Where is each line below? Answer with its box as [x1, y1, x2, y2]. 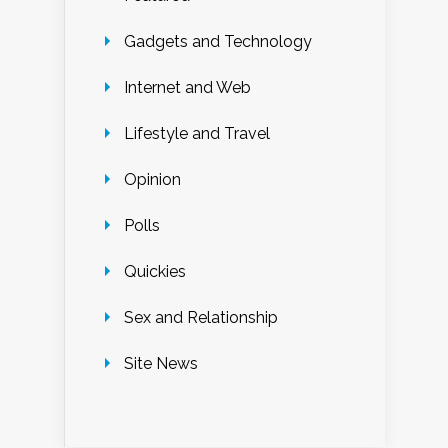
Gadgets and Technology [124, 32, 312, 52]
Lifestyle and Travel [124, 124, 270, 144]
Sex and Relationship [124, 308, 278, 328]
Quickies [124, 262, 186, 282]
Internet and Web [124, 78, 251, 98]
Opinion [124, 170, 181, 190]
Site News [124, 354, 198, 374]
